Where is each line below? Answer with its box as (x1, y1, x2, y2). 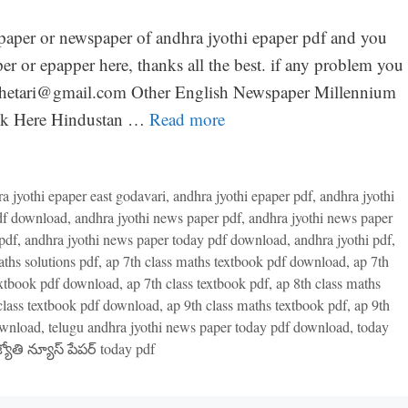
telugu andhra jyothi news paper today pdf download (47, 316, 350, 337)
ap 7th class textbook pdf (126, 272, 269, 293)
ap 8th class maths (275, 272, 381, 293)
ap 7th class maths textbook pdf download (105, 250, 346, 271)
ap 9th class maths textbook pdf (166, 294, 347, 315)
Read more (148, 107, 225, 131)
